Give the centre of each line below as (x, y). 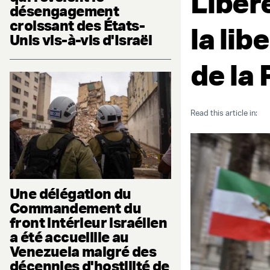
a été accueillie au (69, 237)
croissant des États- (77, 25)
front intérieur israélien (88, 223)
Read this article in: (224, 112)
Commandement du (75, 208)
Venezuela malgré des (83, 252)
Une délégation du (71, 194)
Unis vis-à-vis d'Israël (81, 39)
